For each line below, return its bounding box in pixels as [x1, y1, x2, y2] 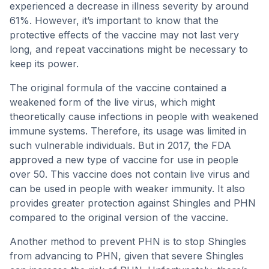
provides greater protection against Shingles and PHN [10, 197, 256, 209]
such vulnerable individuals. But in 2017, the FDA [10, 139, 231, 151]
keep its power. [10, 58, 79, 70]
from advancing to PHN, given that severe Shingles [10, 250, 244, 262]
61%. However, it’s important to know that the [10, 14, 219, 26]
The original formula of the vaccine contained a [10, 82, 226, 94]
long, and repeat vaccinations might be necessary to [10, 43, 248, 55]
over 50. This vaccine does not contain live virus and [10, 168, 250, 180]
